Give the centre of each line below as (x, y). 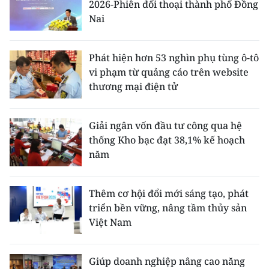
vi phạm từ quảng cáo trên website (169, 72)
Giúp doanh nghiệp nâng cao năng (167, 261)
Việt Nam (110, 222)
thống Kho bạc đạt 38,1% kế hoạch (167, 140)
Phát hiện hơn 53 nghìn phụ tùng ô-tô (174, 58)
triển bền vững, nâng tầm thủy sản (168, 208)
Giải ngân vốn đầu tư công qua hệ (165, 125)
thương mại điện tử (133, 86)
